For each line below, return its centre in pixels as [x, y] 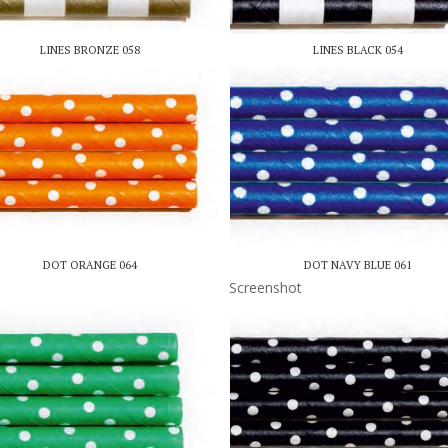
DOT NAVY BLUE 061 [358, 264]
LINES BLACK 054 [358, 49]
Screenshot [265, 288]
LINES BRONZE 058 [89, 49]
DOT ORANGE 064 [89, 264]
